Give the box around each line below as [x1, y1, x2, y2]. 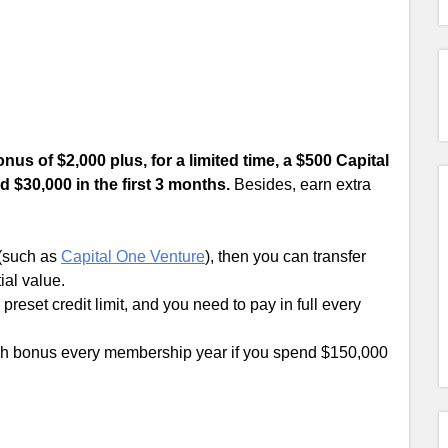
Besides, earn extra [230, 176, 371, 193]
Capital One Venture [61, 248, 205, 265]
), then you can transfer [205, 248, 366, 265]
